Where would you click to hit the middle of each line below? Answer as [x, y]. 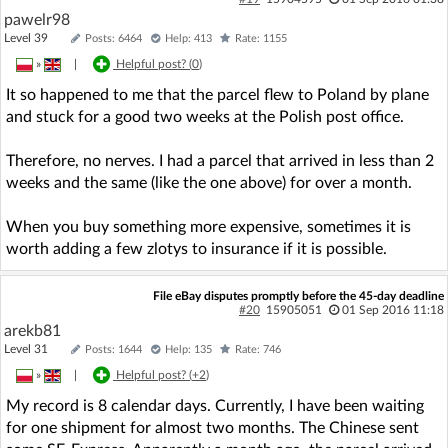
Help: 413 [188, 38]
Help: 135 [188, 349]
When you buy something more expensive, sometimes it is [208, 227]
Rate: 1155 [261, 38]
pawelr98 [37, 20]
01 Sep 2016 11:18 [392, 310]
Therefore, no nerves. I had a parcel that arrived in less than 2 [220, 161]
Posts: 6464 [113, 38]
